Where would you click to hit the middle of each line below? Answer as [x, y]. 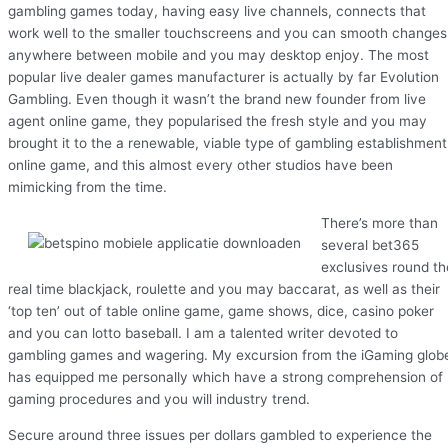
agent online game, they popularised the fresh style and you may [217, 121]
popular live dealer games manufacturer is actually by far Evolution [223, 77]
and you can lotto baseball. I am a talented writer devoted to [203, 333]
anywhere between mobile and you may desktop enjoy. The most [218, 55]
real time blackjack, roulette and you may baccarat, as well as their [224, 289]
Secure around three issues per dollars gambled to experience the [220, 434]
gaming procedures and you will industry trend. [159, 399]
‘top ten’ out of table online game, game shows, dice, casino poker [221, 311]
